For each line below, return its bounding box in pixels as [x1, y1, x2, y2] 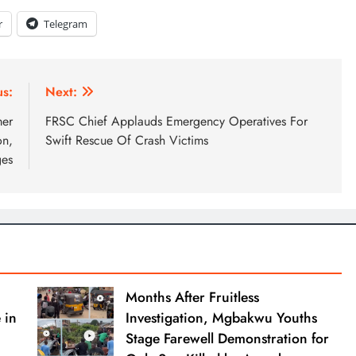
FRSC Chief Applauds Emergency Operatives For [45, 111, 308, 130]
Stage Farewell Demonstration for [125, 327, 329, 349]
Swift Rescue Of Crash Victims [45, 130, 208, 149]
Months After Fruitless [125, 286, 259, 308]
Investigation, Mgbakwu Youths [125, 307, 317, 328]
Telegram [44, 16, 87, 31]
